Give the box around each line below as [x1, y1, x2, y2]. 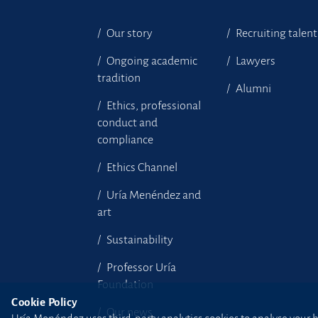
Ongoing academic [104, 55, 197, 67]
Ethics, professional [104, 99, 201, 112]
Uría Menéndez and [104, 189, 201, 202]
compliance [97, 133, 153, 146]
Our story [104, 27, 153, 40]
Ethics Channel [104, 161, 177, 174]
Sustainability [104, 234, 173, 246]
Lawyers [234, 55, 276, 67]
